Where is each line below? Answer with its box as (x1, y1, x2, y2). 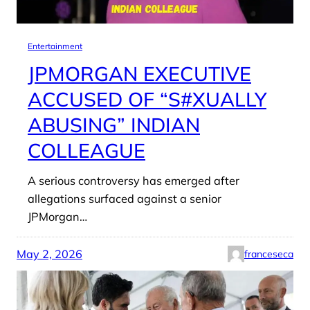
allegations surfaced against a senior (28, 191, 221, 206)
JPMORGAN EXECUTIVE (28, 60, 251, 86)
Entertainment (28, 40, 82, 51)
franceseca (244, 247, 293, 260)
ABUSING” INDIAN (28, 111, 200, 137)
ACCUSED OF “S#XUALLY (28, 86, 266, 111)
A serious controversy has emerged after (28, 173, 239, 188)
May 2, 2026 (17, 246, 82, 261)
